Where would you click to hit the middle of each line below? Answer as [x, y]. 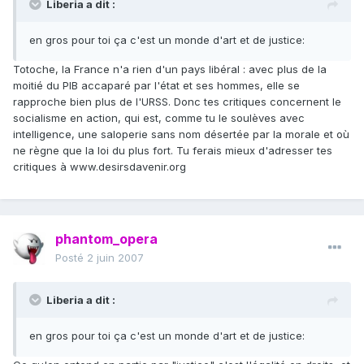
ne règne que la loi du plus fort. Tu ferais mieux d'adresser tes [173, 151]
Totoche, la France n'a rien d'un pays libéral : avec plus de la [170, 69]
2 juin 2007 [115, 258]
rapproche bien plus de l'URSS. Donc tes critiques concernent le [177, 102]
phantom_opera [106, 239]
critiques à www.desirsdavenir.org [100, 167]
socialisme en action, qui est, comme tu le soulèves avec [159, 118]
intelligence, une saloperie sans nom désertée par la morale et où [181, 134]
